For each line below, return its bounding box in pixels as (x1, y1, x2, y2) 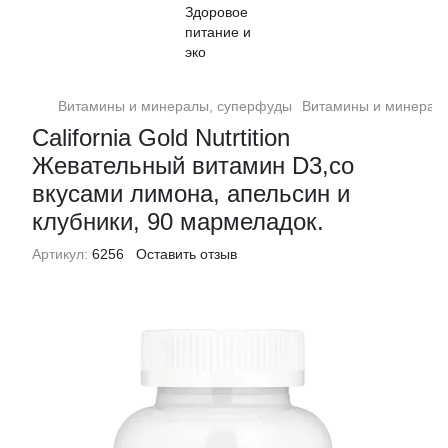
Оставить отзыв (136, 246, 237, 262)
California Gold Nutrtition (32, 124, 290, 151)
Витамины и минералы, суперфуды (58, 98, 292, 114)
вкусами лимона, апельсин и (32, 180, 350, 207)
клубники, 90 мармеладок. (32, 208, 324, 235)
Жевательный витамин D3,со (32, 152, 354, 179)
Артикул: (32, 246, 88, 262)
